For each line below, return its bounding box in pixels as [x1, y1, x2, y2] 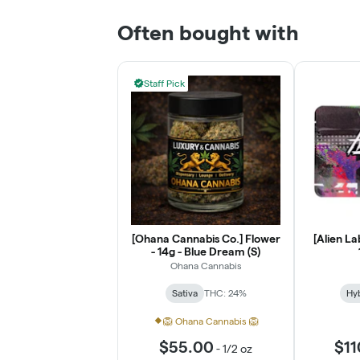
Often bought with [117, 20, 299, 44]
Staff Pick [144, 77, 185, 88]
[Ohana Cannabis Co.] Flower [131, 231, 280, 245]
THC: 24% [203, 287, 247, 298]
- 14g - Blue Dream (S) [151, 244, 260, 258]
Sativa [171, 287, 198, 298]
